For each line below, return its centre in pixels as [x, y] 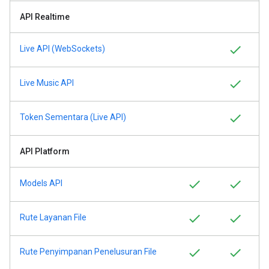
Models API [41, 183]
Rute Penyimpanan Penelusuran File [88, 252]
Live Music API [47, 83]
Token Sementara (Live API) [73, 117]
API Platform [45, 151]
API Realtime [45, 17]
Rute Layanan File [53, 217]
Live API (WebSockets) [62, 49]
